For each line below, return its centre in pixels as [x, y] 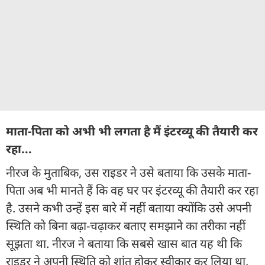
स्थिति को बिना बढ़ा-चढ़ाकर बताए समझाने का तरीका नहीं [126, 226]
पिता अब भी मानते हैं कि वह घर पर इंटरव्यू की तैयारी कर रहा [132, 190]
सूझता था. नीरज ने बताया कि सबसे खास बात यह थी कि [124, 244]
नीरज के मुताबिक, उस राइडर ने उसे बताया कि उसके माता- [128, 173]
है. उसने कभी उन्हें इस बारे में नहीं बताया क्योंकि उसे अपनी [129, 208]
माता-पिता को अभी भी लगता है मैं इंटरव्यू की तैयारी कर [132, 131]
